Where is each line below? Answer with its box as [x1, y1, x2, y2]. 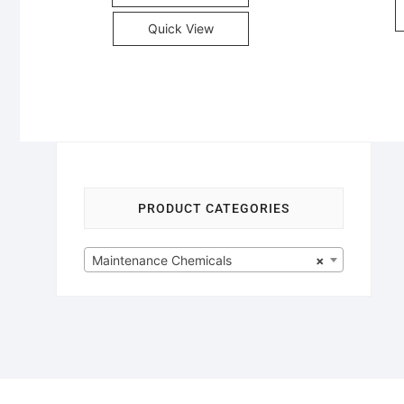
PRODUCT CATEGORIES [138, 201, 289, 216]
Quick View [147, 21, 214, 37]
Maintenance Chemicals [92, 252, 232, 269]
